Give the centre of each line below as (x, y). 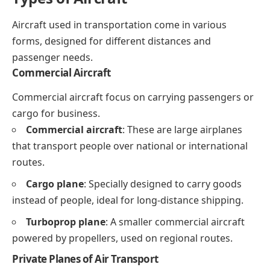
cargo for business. (56, 114)
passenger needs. (52, 57)
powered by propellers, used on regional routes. (122, 238)
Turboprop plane (66, 222)
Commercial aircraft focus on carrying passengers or (133, 97)
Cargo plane (55, 184)
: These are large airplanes (182, 130)
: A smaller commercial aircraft (175, 222)
